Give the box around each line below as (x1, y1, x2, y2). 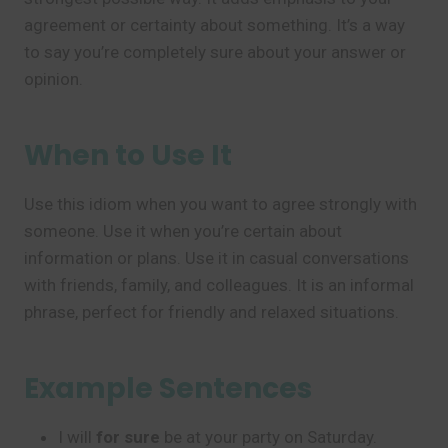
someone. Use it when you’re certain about (24, 221, 342, 241)
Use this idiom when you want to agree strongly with (24, 194, 417, 214)
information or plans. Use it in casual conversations (24, 248, 409, 268)
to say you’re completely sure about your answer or (24, 42, 406, 62)
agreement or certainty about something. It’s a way (24, 15, 405, 35)
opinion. (24, 69, 83, 89)
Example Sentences (24, 369, 312, 408)
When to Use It (24, 136, 232, 175)
